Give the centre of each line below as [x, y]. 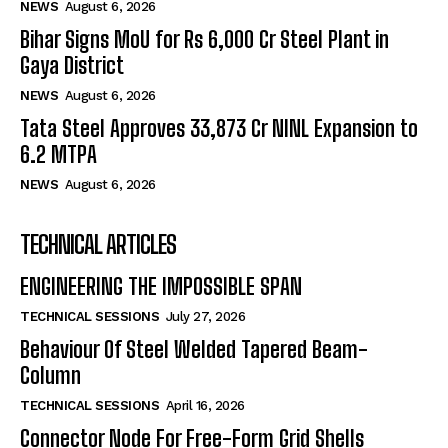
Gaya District [72, 66]
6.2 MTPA [58, 155]
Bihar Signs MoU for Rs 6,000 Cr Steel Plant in [204, 40]
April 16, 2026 [205, 406]
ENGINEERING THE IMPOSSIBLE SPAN [161, 287]
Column [50, 376]
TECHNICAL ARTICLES [98, 245]
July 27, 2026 [205, 317]
